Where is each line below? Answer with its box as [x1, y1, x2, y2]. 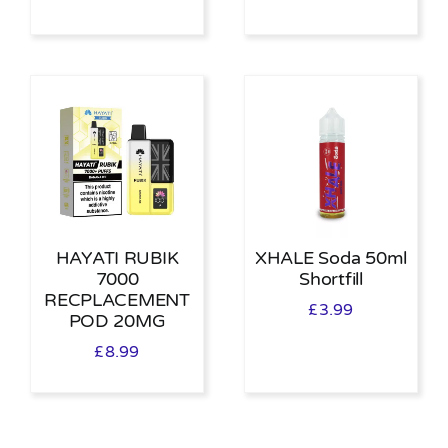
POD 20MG [68, 310, 166, 333]
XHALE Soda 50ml [255, 247, 407, 270]
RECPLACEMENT [44, 289, 190, 312]
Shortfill [299, 268, 363, 291]
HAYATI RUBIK [55, 247, 179, 270]
